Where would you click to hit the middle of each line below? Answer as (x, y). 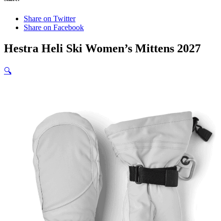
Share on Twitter (50, 19)
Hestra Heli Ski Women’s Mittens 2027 (102, 49)
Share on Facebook (54, 28)
